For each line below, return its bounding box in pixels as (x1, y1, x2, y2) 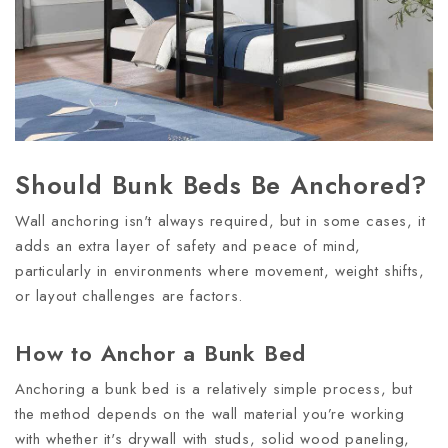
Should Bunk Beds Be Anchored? (15, 166, 428, 203)
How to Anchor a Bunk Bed (15, 336, 307, 369)
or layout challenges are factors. (15, 284, 249, 307)
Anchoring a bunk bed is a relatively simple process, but (15, 377, 413, 400)
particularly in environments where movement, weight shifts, (15, 259, 425, 282)
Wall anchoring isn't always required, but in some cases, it (15, 209, 426, 232)
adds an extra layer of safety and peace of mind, (15, 234, 361, 257)
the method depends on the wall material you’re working (15, 402, 405, 425)
